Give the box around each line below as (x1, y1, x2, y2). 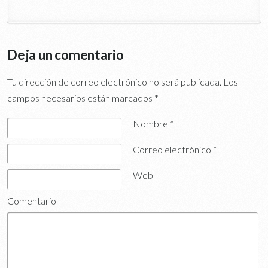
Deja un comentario (7, 46, 124, 63)
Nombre (133, 117, 170, 129)
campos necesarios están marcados (7, 92, 154, 103)
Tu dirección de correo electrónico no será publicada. (7, 75, 221, 87)
